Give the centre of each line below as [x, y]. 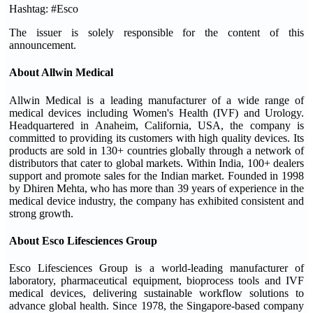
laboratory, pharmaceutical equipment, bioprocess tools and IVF [156, 281]
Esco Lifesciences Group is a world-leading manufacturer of [156, 268]
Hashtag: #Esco [44, 9]
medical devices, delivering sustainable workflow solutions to [156, 293]
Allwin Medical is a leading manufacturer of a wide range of [156, 100]
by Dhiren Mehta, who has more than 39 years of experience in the [156, 188]
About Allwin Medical [61, 73]
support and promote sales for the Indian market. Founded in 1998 [156, 175]
